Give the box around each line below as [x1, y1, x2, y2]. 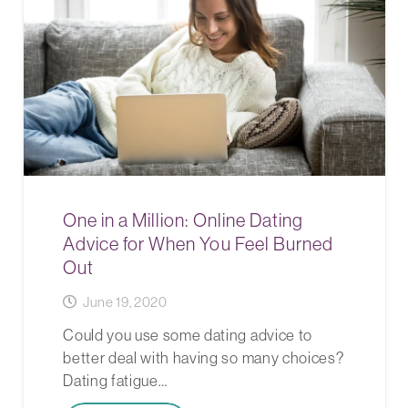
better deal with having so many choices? [63, 348, 344, 368]
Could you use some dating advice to [63, 325, 312, 345]
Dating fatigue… [63, 371, 168, 391]
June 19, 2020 [82, 292, 168, 311]
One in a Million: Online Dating [63, 208, 303, 231]
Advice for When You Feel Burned [63, 231, 333, 255]
